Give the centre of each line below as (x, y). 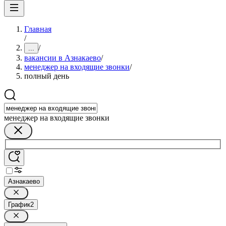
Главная (38, 29)
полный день (47, 76)
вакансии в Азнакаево (63, 58)
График (19, 204)
